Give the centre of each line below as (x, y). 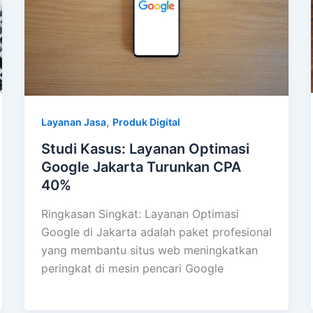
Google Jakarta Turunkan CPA (141, 167)
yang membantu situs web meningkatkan (149, 250)
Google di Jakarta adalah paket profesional (156, 232)
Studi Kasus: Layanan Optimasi (145, 148)
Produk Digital (146, 122)
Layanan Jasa (73, 122)
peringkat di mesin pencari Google (132, 269)
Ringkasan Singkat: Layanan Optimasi (140, 214)
